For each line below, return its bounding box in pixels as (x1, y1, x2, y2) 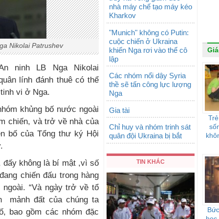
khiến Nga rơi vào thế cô (109, 45, 187, 54)
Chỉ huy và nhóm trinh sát (109, 123, 191, 131)
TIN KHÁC (136, 158, 165, 165)
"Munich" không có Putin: (109, 28, 189, 37)
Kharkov (109, 11, 136, 20)
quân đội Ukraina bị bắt (109, 131, 182, 140)
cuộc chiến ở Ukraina (109, 37, 177, 45)
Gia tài (109, 106, 130, 114)
